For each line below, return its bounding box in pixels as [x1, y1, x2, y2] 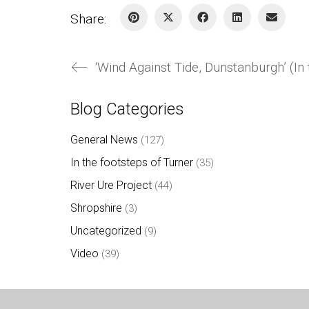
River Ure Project [70, 178, 152, 192]
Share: [70, 10, 106, 27]
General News [70, 132, 138, 146]
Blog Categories [70, 99, 184, 119]
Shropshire [70, 201, 122, 215]
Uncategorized [70, 223, 141, 237]
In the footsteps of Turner [70, 155, 193, 169]
